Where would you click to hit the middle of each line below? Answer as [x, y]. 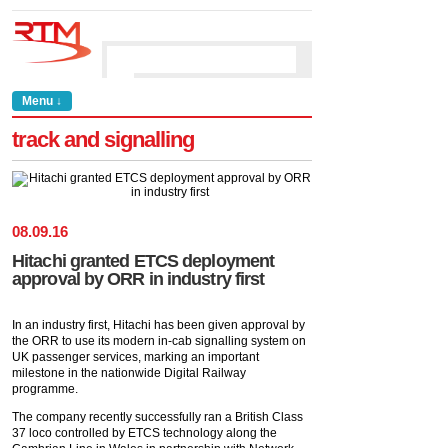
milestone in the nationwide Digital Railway [129, 373]
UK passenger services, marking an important [135, 357]
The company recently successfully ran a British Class [157, 417]
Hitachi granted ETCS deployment [143, 261]
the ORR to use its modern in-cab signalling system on [159, 341]
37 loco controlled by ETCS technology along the [144, 433]
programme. [45, 389]
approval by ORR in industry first [138, 279]
